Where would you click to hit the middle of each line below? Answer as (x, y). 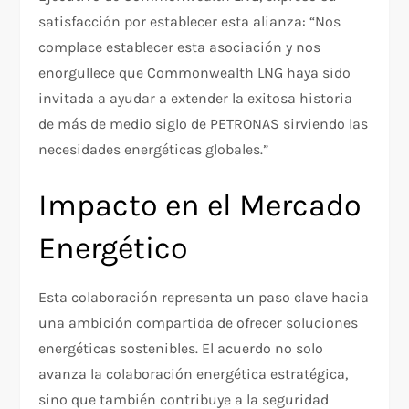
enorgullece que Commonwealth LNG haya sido (195, 73)
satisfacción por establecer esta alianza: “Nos (190, 22)
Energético (114, 249)
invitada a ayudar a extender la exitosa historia (196, 99)
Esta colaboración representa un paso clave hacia (204, 298)
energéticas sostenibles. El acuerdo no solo (181, 349)
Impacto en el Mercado (200, 206)
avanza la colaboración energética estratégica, (194, 374)
